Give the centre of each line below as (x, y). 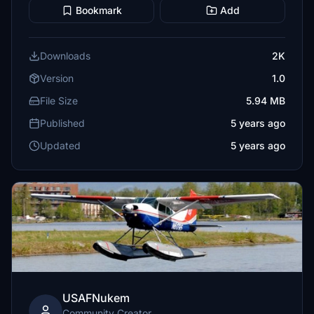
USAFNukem (96, 298)
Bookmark (98, 10)
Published (62, 123)
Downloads (65, 56)
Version (57, 78)
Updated (60, 145)
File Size (59, 101)
